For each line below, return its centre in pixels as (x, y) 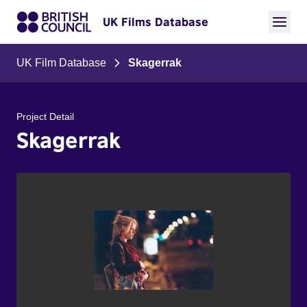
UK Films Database (156, 22)
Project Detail (45, 116)
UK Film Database (61, 63)
